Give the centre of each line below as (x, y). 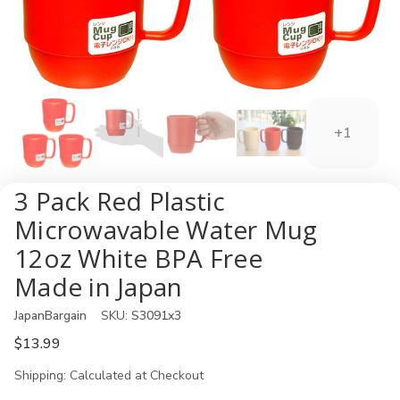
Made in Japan (99, 287)
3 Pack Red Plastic (120, 201)
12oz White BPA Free (138, 258)
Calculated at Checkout (137, 375)
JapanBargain (50, 316)
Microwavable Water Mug (166, 229)
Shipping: (40, 375)
